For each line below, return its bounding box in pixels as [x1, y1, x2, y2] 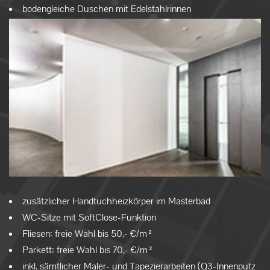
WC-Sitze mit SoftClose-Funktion [22, 210, 156, 224]
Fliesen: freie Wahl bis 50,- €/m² [22, 227, 153, 240]
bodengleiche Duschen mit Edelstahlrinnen [22, 2, 191, 15]
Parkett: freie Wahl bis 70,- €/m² [22, 243, 154, 256]
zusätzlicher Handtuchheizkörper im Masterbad [22, 194, 210, 207]
